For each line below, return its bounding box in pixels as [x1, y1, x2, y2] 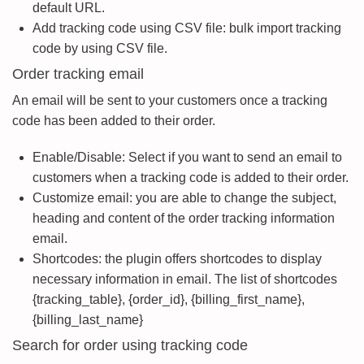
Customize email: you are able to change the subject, [32, 191, 336, 205]
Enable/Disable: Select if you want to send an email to [32, 150, 342, 164]
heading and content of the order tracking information [32, 211, 335, 225]
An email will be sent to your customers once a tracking [12, 93, 327, 107]
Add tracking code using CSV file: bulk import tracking [32, 21, 341, 35]
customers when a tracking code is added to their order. [32, 171, 349, 184]
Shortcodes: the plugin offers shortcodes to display [32, 252, 322, 266]
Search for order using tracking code [12, 337, 248, 353]
